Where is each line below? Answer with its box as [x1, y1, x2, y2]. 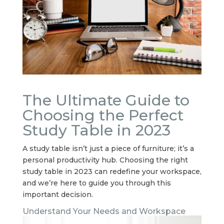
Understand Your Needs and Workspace [22, 206, 185, 216]
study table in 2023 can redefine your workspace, [22, 166, 201, 176]
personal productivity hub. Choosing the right [22, 155, 188, 164]
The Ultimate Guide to [22, 90, 189, 109]
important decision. [22, 189, 93, 199]
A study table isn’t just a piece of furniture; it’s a [22, 143, 194, 153]
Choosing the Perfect [22, 105, 183, 124]
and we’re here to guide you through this [22, 178, 171, 187]
